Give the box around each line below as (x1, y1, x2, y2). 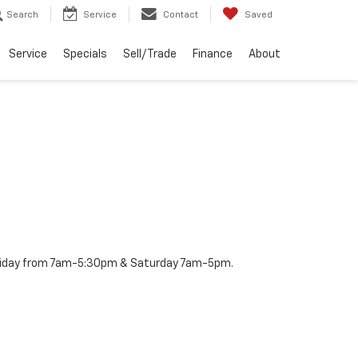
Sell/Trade (123, 49, 177, 61)
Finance (193, 49, 233, 61)
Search (6, 10, 38, 20)
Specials (63, 49, 107, 61)
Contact (163, 10, 198, 20)
